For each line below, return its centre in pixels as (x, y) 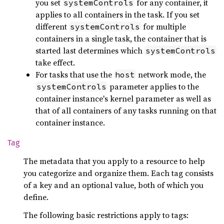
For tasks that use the (75, 74)
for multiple (163, 26)
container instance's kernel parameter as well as (123, 98)
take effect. (55, 62)
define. (36, 197)
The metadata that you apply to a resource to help (114, 161)
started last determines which (90, 50)
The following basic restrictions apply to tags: (106, 215)
